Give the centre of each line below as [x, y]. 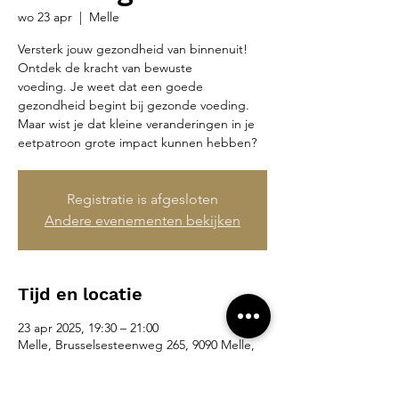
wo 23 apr [45, 17]
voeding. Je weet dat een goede [110, 86]
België [36, 362]
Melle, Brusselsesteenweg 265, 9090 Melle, [136, 345]
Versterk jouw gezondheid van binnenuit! [133, 49]
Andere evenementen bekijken [142, 220]
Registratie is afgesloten [142, 199]
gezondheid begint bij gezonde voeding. [134, 105]
